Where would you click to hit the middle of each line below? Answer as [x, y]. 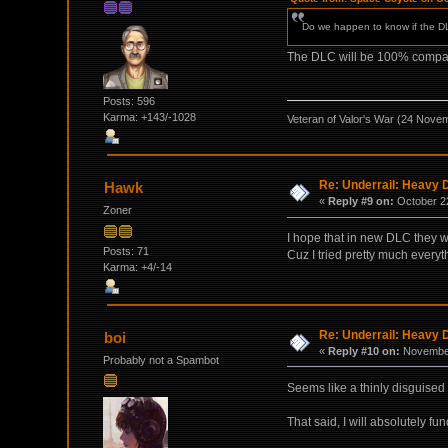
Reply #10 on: [364, 350]
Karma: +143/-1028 [150, 117]
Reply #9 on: [361, 201]
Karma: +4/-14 [138, 266]
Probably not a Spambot [161, 359]
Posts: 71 [126, 250]
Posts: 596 [129, 101]
